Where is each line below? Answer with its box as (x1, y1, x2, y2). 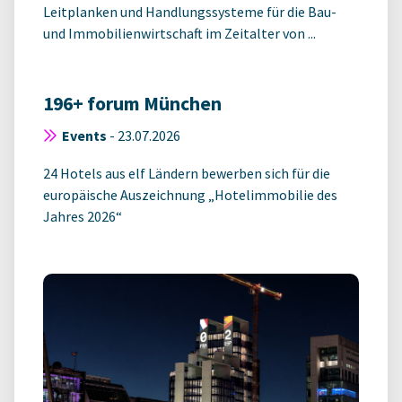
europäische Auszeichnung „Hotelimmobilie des (43, 186, 337, 205)
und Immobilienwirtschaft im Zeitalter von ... (43, 24, 316, 43)
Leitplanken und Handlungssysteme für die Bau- (43, 3, 336, 22)
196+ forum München (43, 92, 222, 117)
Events (62, 127, 107, 145)
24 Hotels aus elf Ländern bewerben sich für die (43, 164, 330, 183)
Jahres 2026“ (43, 207, 122, 226)
